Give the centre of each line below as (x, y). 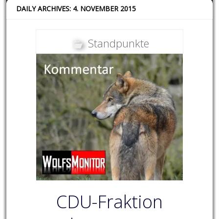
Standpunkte (118, 43)
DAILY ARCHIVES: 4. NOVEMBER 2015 (76, 9)
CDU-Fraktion (109, 202)
